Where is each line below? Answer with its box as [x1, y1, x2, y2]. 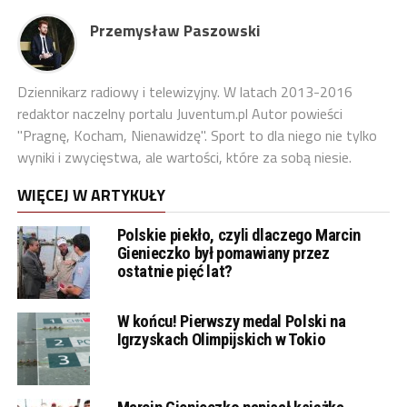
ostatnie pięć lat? [116, 262, 233, 282]
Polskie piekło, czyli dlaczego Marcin [116, 225, 361, 245]
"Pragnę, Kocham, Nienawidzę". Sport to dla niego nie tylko [16, 124, 377, 147]
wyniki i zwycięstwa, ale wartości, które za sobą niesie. [16, 146, 352, 169]
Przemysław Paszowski [89, 18, 260, 44]
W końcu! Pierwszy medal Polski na [116, 312, 346, 332]
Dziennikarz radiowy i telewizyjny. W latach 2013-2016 [16, 81, 352, 104]
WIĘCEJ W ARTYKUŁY [16, 183, 165, 208]
